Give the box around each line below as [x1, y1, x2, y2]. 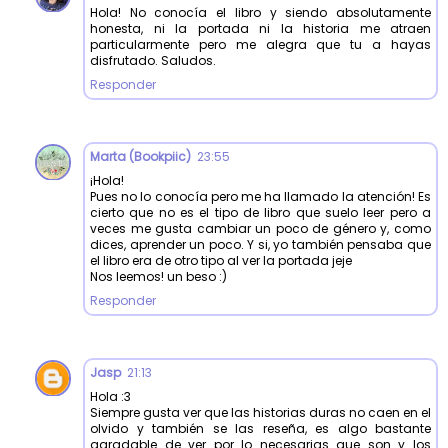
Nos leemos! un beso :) [90, 267, 227, 285]
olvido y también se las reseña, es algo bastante [90, 419, 431, 437]
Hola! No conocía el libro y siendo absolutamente [90, 3, 431, 21]
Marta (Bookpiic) [90, 147, 191, 165]
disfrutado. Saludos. [90, 51, 216, 69]
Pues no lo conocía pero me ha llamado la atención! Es [90, 187, 431, 205]
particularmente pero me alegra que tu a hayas [90, 35, 431, 53]
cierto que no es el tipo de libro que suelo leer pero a [90, 203, 431, 221]
